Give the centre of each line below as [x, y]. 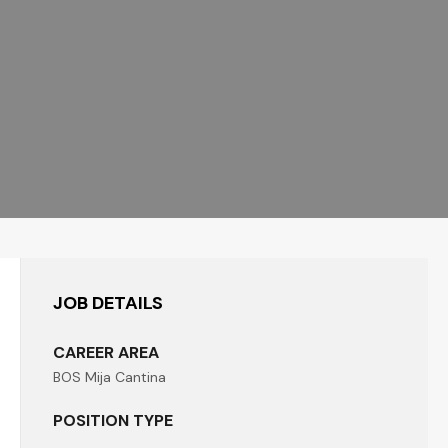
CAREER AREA [106, 352]
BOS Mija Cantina [109, 377]
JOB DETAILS [108, 303]
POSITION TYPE [113, 420]
